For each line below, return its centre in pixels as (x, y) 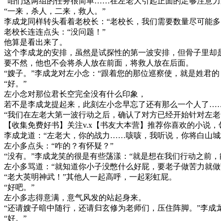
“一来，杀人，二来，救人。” (55, 11)
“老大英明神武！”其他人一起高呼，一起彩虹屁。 (90, 177)
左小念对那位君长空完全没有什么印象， (75, 94)
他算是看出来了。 (36, 42)
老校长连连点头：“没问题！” (55, 32)
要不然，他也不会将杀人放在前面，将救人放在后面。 (99, 63)
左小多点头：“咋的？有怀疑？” (59, 146)
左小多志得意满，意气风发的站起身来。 (75, 198)
